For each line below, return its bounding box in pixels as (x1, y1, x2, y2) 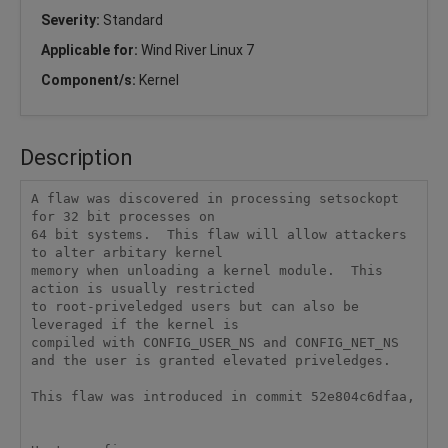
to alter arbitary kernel (30, 245, 223, 261)
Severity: (41, 11, 103, 28)
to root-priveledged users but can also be (30, 299, 359, 315)
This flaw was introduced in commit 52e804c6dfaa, (30, 389, 415, 405)
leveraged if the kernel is (30, 317, 239, 333)
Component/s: (41, 71, 139, 88)
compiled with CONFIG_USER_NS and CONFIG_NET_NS (30, 335, 399, 351)
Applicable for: (41, 41, 141, 58)
